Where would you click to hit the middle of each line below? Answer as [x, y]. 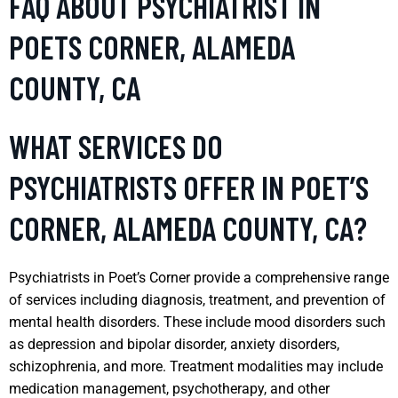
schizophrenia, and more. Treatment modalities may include [196, 366]
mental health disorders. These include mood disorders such [197, 322]
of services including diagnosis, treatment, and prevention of [197, 299]
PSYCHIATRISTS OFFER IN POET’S [189, 187]
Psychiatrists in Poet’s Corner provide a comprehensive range [199, 277]
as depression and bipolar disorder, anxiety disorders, [174, 344]
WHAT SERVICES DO [116, 146]
